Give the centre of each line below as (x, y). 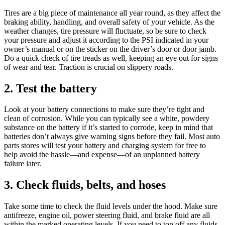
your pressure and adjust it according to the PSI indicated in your (106, 40)
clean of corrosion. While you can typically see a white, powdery (107, 119)
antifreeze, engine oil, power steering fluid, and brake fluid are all (107, 215)
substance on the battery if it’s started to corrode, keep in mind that (108, 128)
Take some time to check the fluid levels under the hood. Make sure (111, 206)
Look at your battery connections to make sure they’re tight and (104, 109)
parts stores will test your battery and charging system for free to (105, 146)
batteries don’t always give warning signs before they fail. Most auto (112, 137)
